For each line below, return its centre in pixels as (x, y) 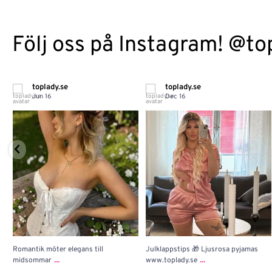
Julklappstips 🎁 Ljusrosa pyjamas (202, 249)
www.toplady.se (171, 260)
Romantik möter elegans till (58, 249)
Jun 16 (42, 96)
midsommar (32, 260)
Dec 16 (175, 96)
